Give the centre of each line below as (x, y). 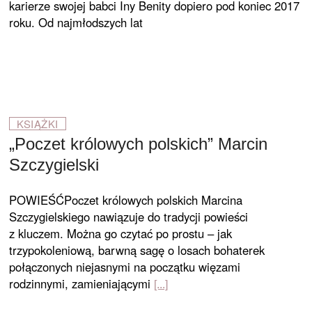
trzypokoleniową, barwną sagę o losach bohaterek (137, 250)
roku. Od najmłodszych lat (76, 22)
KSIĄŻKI (38, 124)
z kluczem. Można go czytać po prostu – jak (121, 233)
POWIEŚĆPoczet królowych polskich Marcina (126, 200)
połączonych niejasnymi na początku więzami (125, 267)
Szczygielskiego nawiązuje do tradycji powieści (129, 217)
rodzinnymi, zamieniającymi (80, 283)
